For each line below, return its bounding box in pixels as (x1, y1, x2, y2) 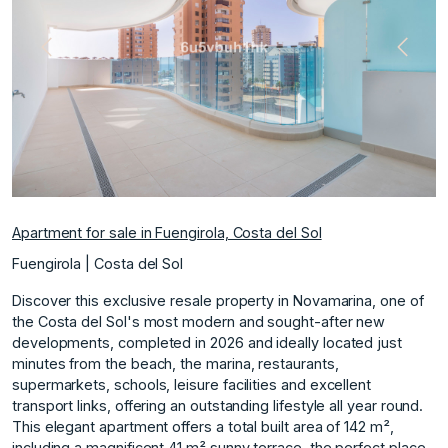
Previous (40, 47, 100, 65)
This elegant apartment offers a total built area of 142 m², (12, 417, 394, 435)
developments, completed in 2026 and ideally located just (12, 333, 402, 351)
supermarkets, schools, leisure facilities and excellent (12, 375, 372, 393)
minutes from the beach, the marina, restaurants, (12, 354, 339, 372)
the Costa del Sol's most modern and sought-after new (12, 312, 386, 330)
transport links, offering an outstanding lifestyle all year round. (12, 396, 424, 414)
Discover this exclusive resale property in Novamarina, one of (12, 291, 424, 309)
